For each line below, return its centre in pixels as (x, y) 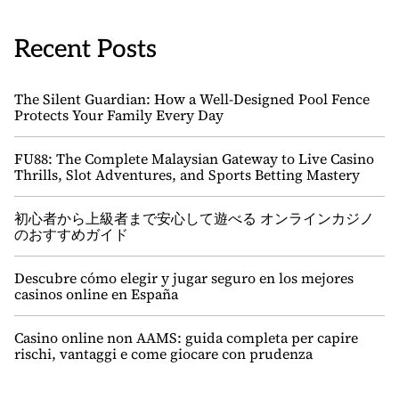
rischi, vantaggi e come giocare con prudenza (163, 354)
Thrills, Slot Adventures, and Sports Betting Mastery (187, 175)
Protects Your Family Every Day (119, 115)
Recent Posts (85, 49)
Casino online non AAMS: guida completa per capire (186, 338)
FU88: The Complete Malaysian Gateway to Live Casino (194, 159)
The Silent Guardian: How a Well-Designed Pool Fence (192, 99)
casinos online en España (96, 294)
